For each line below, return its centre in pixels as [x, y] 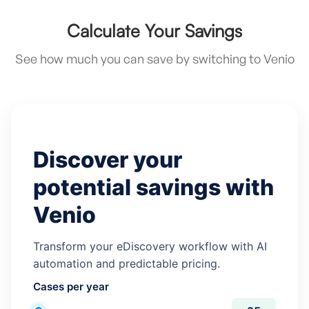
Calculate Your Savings [154, 30]
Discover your [108, 159]
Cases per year [71, 286]
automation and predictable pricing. [127, 263]
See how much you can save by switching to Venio [154, 59]
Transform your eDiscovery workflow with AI [150, 246]
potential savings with [153, 187]
